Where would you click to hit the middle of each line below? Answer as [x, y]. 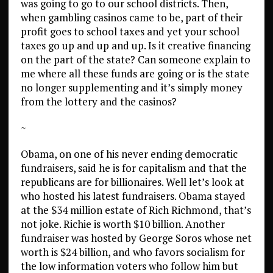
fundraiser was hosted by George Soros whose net [136, 238]
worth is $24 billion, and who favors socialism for [133, 252]
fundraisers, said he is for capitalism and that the [133, 168]
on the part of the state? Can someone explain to [135, 59]
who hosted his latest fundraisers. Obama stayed [133, 196]
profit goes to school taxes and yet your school [130, 31]
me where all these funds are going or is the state [135, 73]
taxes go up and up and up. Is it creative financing [135, 45]
